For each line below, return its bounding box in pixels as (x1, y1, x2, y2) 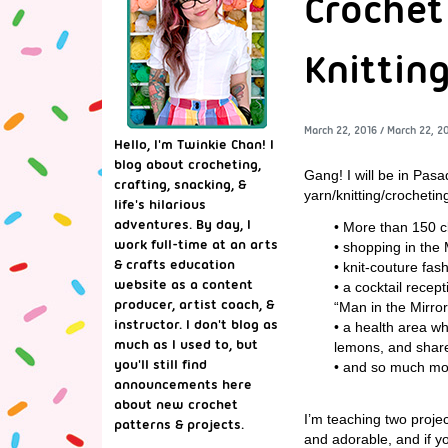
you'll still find (114, 356, 207, 372)
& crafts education (114, 256, 235, 272)
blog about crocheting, (114, 156, 261, 172)
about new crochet (114, 396, 238, 412)
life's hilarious (114, 196, 206, 212)
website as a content (114, 276, 253, 292)
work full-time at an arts (114, 236, 278, 252)
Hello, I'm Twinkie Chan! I (114, 136, 274, 152)
